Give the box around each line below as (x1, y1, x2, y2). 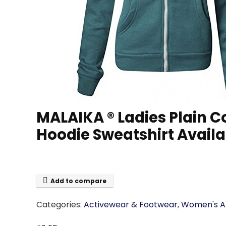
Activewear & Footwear (84, 199, 178, 210)
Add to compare (50, 177, 106, 185)
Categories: (36, 199, 84, 210)
